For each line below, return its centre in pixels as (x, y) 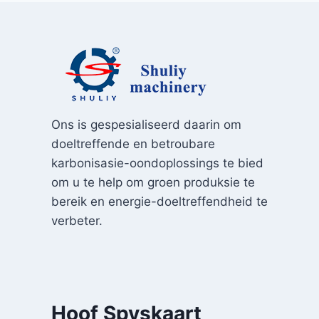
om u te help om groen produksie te (153, 182)
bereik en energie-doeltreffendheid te (159, 202)
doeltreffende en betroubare (133, 144)
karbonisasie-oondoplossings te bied (157, 163)
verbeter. (77, 221)
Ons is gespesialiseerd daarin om (146, 125)
